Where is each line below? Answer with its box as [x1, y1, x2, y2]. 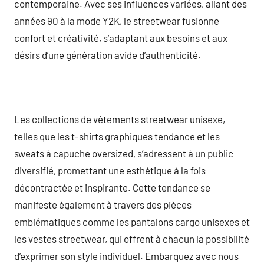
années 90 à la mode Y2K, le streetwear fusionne [14, 14, 219, 27]
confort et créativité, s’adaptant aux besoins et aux [14, 31, 227, 44]
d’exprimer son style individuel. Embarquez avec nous [14, 249, 239, 262]
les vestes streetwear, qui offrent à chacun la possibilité [14, 232, 249, 245]
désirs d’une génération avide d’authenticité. [14, 48, 201, 61]
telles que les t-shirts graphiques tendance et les [14, 130, 220, 142]
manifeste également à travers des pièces [14, 198, 192, 210]
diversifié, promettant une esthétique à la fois [14, 164, 206, 176]
